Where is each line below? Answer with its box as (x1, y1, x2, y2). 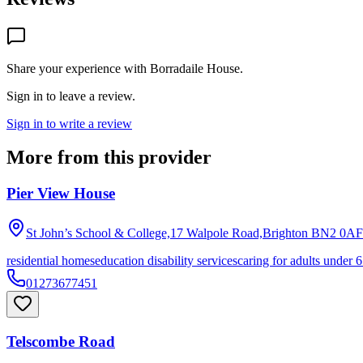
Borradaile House (150, 61, 240, 75)
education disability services (95, 254, 237, 268)
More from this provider (6, 147, 211, 169)
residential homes (6, 254, 95, 268)
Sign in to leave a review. (6, 88, 135, 103)
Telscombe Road (6, 332, 115, 350)
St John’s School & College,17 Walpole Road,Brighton (26, 226, 308, 241)
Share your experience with (6, 61, 150, 75)
